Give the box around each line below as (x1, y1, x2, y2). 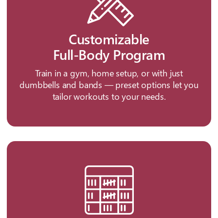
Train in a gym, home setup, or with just (35, 67, 183, 79)
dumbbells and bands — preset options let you (19, 79, 199, 91)
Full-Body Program (53, 45, 165, 64)
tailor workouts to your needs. (52, 91, 166, 103)
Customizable (69, 30, 149, 48)
